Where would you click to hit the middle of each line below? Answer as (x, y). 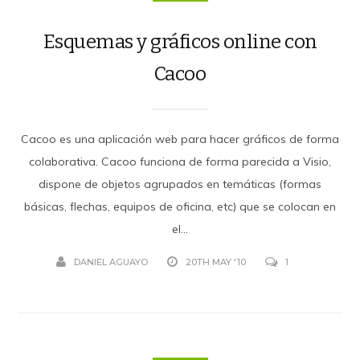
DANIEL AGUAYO (110, 262)
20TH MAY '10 (215, 262)
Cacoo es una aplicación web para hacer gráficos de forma (180, 139)
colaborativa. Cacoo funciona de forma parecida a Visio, (180, 161)
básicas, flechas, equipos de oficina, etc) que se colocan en (180, 206)
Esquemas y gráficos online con (180, 41)
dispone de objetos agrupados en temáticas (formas (180, 184)
